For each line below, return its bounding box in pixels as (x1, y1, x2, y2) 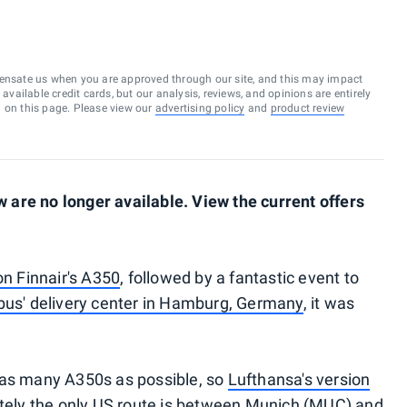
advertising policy (154, 102, 245, 114)
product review (270, 102, 345, 114)
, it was (303, 293, 355, 313)
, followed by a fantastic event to (120, 268, 360, 287)
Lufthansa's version (227, 370, 371, 389)
